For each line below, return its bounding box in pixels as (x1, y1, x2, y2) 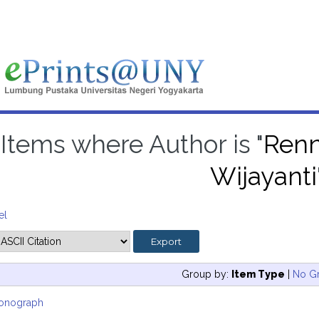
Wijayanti (210, 162, 318, 191)
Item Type (231, 268, 285, 280)
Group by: (181, 268, 231, 280)
